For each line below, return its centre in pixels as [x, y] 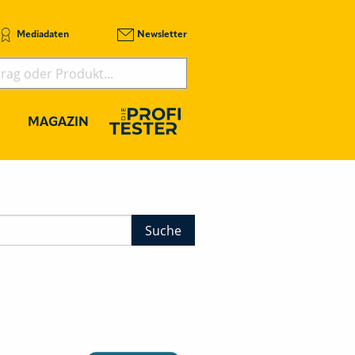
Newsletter [162, 35]
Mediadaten [42, 35]
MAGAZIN [58, 123]
